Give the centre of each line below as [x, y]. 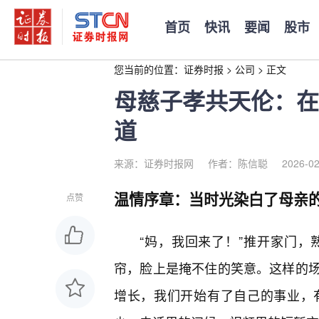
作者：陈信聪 [238, 163]
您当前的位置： [149, 69]
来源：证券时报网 [154, 163]
